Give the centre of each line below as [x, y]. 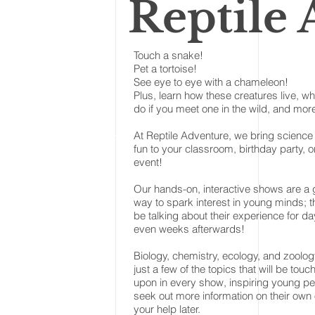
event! [151, 162]
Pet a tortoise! [165, 69]
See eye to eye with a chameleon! [211, 82]
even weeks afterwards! [192, 229]
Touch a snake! [171, 55]
